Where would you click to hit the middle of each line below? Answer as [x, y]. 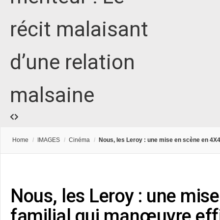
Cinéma [79, 140]
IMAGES [49, 140]
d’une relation [72, 62]
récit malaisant [79, 29]
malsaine [52, 95]
